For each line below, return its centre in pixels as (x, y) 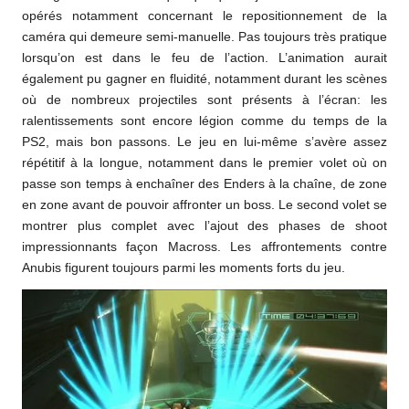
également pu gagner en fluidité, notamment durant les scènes (204, 79)
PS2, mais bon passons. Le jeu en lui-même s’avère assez (204, 142)
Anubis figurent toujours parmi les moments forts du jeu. (184, 268)
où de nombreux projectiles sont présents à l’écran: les (204, 100)
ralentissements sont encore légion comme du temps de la (204, 121)
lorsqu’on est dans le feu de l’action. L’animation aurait (204, 58)
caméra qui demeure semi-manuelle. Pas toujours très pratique (204, 37)
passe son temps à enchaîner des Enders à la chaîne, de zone (204, 184)
